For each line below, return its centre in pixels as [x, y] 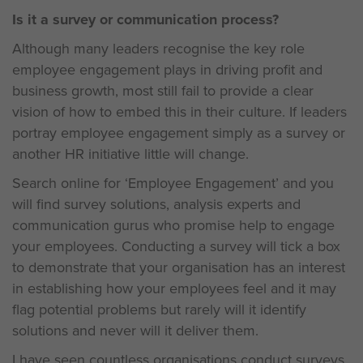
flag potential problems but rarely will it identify [159, 310]
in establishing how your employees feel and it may [174, 288]
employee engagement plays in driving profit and [167, 70]
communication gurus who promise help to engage [173, 225]
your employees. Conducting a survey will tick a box [176, 246]
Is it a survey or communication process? [145, 19]
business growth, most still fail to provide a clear [163, 91]
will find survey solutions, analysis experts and [156, 204]
